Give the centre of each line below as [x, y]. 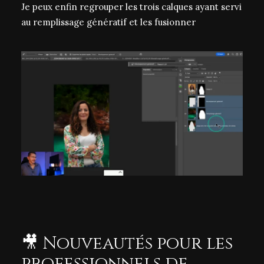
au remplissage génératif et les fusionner [108, 22]
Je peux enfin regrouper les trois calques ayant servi [131, 7]
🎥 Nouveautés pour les [127, 244]
